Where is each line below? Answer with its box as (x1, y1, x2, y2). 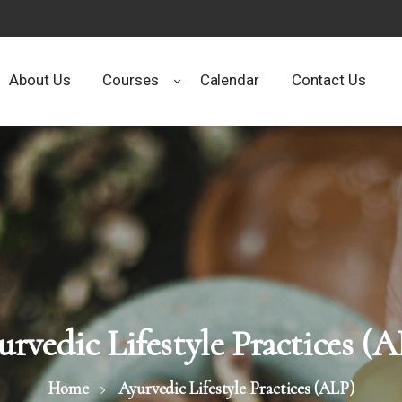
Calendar (199, 71, 259, 89)
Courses (102, 71, 159, 89)
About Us (9, 71, 71, 89)
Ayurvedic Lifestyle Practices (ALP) (118, 378, 354, 399)
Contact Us (291, 71, 366, 89)
